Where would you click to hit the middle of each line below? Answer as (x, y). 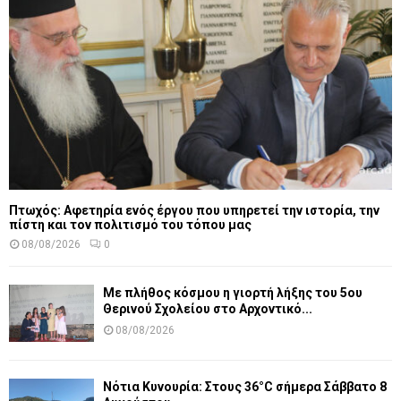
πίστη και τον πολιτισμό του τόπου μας (130, 225)
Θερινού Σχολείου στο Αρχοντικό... (208, 309)
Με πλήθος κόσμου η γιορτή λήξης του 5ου (233, 293)
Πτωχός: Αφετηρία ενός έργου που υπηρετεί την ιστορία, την (194, 211)
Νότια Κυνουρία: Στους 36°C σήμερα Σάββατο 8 (245, 386)
